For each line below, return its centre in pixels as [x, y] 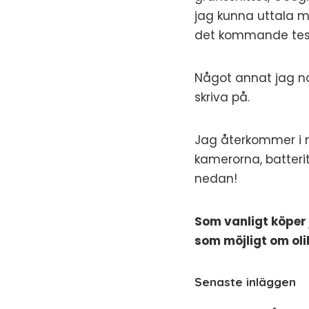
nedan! [216, 179]
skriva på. [222, 97]
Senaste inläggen [245, 282]
